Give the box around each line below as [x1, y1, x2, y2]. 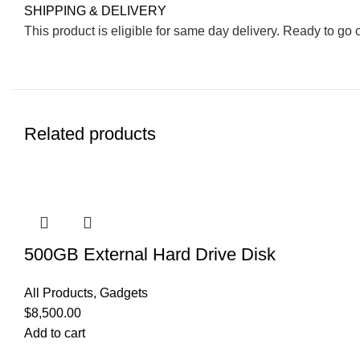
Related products [24, 124, 156, 145]
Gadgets [100, 286, 148, 301]
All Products [24, 286, 93, 301]
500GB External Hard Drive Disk [24, 244, 276, 265]
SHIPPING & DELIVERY [24, 4, 166, 18]
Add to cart [24, 326, 85, 341]
